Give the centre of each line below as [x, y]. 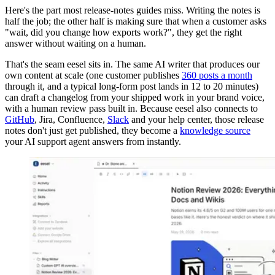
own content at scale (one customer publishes [93, 76]
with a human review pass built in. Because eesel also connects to [131, 109]
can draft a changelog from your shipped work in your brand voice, [135, 98]
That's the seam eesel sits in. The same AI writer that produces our [132, 64]
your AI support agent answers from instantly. [93, 142]
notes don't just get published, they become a [92, 131]
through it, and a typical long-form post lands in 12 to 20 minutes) [132, 87]
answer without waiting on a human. [76, 44]
